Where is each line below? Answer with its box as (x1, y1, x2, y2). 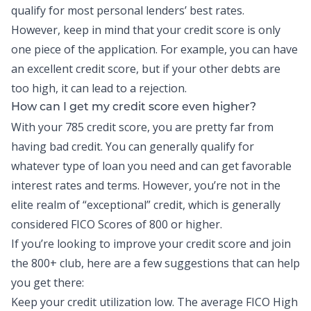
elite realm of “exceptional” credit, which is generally (11, 197, 280, 212)
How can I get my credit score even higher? (11, 102, 256, 113)
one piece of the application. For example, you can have (11, 42, 298, 57)
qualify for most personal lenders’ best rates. (11, 3, 244, 18)
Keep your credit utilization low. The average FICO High (11, 294, 298, 310)
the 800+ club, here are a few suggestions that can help (11, 255, 300, 271)
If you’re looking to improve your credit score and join (11, 236, 291, 251)
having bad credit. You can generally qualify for (11, 139, 254, 154)
